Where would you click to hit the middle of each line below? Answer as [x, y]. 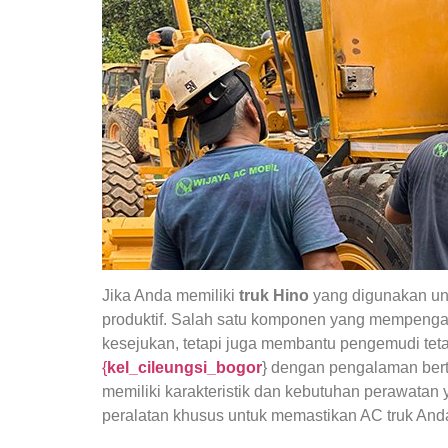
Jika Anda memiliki [170, 296]
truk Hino [274, 296]
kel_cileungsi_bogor [184, 368]
